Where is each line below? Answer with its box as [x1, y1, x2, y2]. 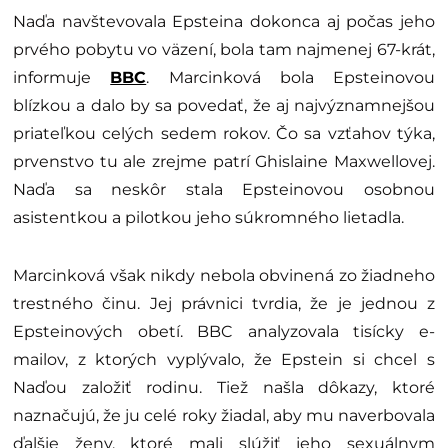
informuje [13, 67, 111, 87]
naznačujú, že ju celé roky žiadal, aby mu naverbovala [13, 405, 435, 425]
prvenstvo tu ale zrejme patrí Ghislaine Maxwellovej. [13, 151, 435, 171]
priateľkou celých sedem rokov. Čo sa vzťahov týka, [13, 123, 435, 143]
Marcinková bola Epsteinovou [168, 67, 435, 87]
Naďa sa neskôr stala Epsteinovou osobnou [13, 179, 435, 199]
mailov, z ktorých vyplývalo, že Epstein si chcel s [13, 349, 435, 369]
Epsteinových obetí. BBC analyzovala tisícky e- [13, 321, 435, 341]
